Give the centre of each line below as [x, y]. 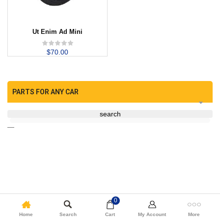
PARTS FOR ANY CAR [45, 92]
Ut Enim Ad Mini [57, 32]
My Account [152, 214]
